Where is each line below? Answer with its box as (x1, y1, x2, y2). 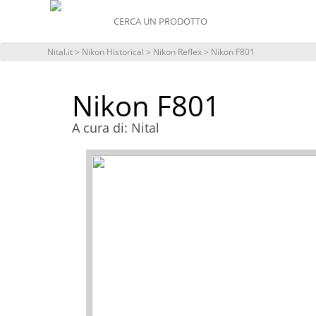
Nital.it (47, 46, 73, 58)
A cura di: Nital (72, 119, 159, 136)
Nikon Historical (82, 46, 145, 58)
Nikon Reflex (153, 46, 202, 58)
